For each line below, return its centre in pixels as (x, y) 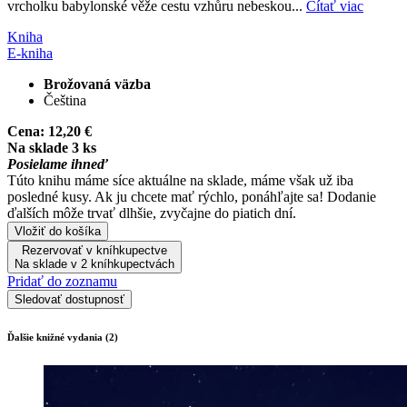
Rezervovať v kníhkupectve (94, 250)
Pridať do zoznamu (62, 281)
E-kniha (30, 53)
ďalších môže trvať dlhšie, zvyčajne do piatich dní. (152, 213)
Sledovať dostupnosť (69, 299)
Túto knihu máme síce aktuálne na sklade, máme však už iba (180, 180)
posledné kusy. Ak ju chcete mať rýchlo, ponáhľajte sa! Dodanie (192, 196)
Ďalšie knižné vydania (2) (63, 337)
